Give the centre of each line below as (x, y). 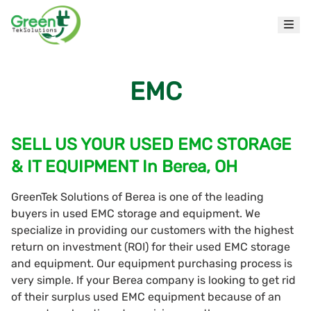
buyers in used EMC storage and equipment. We (136, 213)
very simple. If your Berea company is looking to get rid (153, 280)
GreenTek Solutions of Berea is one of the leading (137, 196)
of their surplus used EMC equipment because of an (146, 296)
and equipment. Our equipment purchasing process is (152, 263)
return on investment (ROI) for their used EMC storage (151, 246)
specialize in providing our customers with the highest (152, 230)
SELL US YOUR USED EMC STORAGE (151, 144)
